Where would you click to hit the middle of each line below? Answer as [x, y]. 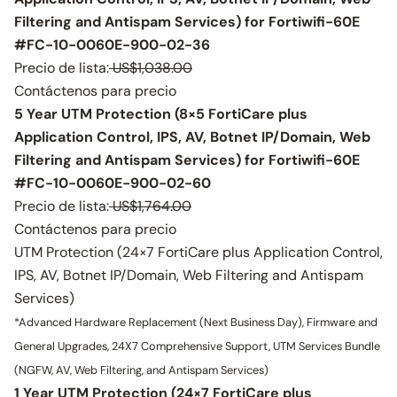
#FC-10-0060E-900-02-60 [113, 183]
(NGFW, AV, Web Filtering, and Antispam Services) [141, 370]
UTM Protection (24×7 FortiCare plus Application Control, [198, 252]
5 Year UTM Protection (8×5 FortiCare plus [161, 114]
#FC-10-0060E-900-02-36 [112, 45]
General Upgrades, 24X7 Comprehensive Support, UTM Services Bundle [197, 346]
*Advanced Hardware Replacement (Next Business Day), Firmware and [196, 322]
